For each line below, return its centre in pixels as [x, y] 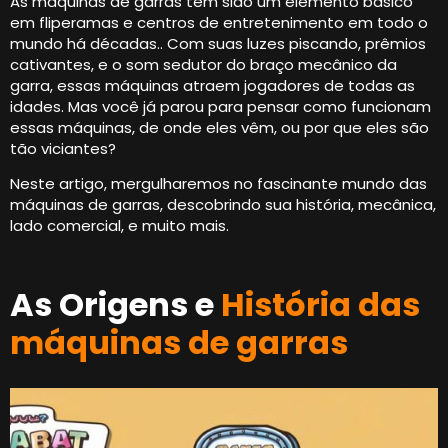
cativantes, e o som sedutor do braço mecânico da [203, 64]
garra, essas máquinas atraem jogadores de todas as [212, 85]
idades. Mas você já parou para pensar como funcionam [220, 106]
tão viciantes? [65, 148]
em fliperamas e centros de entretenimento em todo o [219, 22]
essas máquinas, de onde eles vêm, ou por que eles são [219, 127]
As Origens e [115, 305]
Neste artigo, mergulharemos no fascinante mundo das [218, 184]
